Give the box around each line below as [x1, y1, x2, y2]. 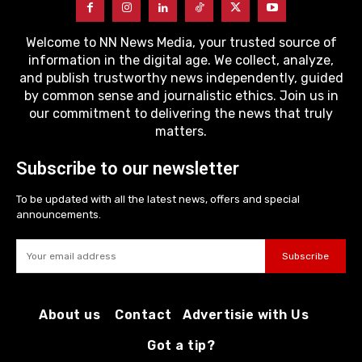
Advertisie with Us [183, 307, 309, 322]
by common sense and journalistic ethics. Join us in [23, 88, 339, 103]
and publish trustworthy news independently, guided [19, 70, 343, 86]
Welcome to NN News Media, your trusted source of [25, 35, 337, 50]
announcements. [16, 208, 101, 221]
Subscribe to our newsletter [16, 158, 239, 179]
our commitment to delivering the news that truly [29, 106, 333, 121]
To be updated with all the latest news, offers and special [16, 193, 300, 205]
